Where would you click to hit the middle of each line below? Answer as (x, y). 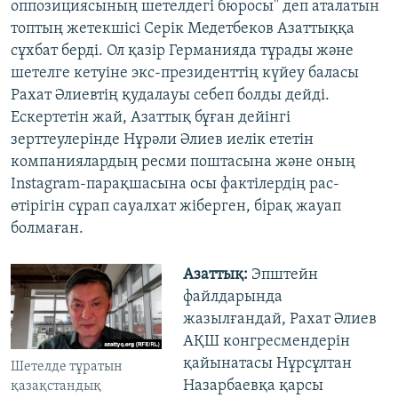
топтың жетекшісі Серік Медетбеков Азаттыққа (183, 29)
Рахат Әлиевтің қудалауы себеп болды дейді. (170, 96)
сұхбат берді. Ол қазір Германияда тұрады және (182, 52)
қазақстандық (56, 386)
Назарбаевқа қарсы (253, 386)
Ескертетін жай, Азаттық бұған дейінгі (151, 118)
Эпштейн (283, 275)
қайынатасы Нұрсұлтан (267, 364)
